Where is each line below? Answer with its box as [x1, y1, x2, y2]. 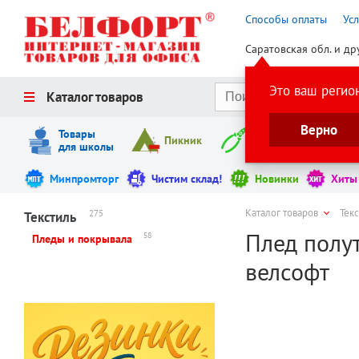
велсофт [245, 256, 330, 288]
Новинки [254, 171, 299, 187]
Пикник [163, 133, 202, 148]
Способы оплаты [245, 11, 328, 26]
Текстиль [24, 208, 76, 226]
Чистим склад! [151, 171, 222, 187]
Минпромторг [50, 171, 119, 187]
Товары [58, 127, 95, 142]
